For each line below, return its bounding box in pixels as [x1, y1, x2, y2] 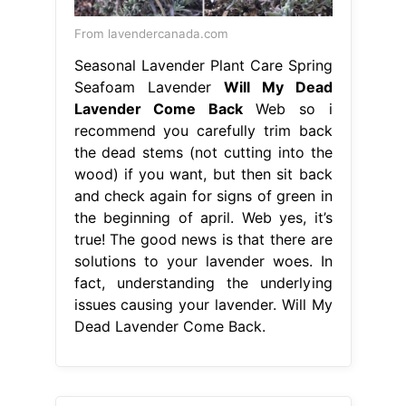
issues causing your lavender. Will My [73, 295, 333, 314]
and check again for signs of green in [73, 186, 333, 205]
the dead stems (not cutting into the [73, 142, 333, 161]
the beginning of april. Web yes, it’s [73, 208, 333, 227]
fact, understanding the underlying [73, 273, 333, 292]
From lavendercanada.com [73, 25, 228, 41]
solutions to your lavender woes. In [73, 251, 333, 270]
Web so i [242, 99, 333, 118]
